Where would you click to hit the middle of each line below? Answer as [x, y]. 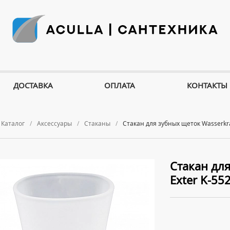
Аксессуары [54, 123]
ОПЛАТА [120, 85]
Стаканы [97, 123]
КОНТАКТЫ [207, 85]
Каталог [13, 123]
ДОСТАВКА [33, 85]
